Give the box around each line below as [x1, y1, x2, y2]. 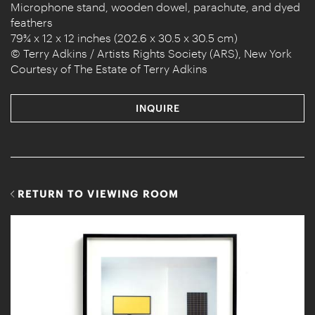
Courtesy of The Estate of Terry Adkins [11, 61, 207, 75]
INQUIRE [135, 101, 180, 114]
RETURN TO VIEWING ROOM [18, 187, 179, 200]
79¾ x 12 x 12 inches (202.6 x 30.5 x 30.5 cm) [11, 30, 238, 44]
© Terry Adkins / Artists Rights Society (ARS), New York [11, 46, 292, 60]
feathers [11, 15, 53, 29]
